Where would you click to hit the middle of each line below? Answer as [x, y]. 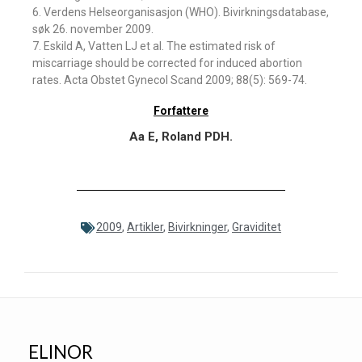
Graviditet [257, 227]
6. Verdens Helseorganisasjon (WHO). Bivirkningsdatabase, [181, 12]
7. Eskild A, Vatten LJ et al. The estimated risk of [154, 46]
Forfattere [181, 111]
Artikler [145, 227]
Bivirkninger [198, 227]
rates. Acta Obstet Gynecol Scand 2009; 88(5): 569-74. [170, 80]
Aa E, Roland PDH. [181, 137]
